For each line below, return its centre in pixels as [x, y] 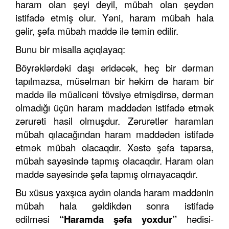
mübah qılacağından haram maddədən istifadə [114, 134]
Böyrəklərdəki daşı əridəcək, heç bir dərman [114, 68]
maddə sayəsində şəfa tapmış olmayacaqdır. [107, 174]
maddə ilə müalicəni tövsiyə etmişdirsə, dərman [114, 94]
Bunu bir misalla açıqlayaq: [70, 49]
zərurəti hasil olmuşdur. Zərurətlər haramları [114, 121]
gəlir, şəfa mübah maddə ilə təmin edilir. [97, 31]
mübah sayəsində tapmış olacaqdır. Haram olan [114, 161]
